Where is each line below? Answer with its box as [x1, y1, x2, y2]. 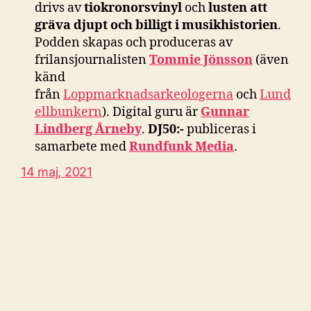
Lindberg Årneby [35, 121, 142, 137]
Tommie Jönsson [149, 51, 253, 68]
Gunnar [201, 103, 249, 120]
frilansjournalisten [35, 51, 146, 68]
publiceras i [184, 121, 256, 137]
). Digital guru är [102, 103, 201, 120]
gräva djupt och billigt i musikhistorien [35, 17, 278, 33]
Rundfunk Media [129, 138, 234, 155]
